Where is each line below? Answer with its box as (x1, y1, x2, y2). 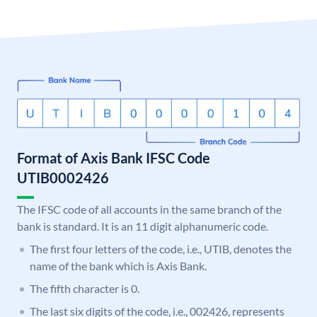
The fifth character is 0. (30, 282, 139, 296)
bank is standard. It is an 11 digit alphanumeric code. (17, 219, 268, 234)
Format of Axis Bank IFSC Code (17, 149, 210, 167)
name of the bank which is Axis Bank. (30, 259, 207, 273)
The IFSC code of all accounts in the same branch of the (17, 202, 282, 217)
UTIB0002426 (17, 169, 109, 187)
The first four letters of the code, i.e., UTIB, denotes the (30, 242, 292, 256)
